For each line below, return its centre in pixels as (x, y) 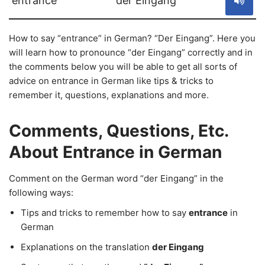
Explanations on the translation (86, 247)
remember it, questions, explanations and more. (109, 95)
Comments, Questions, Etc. (119, 131)
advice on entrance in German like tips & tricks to (111, 81)
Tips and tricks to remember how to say (105, 213)
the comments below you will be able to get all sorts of (123, 67)
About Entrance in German (115, 152)
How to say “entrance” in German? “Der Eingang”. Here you (132, 38)
